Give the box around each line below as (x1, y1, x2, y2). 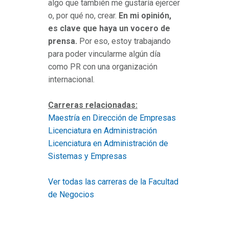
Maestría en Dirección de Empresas (48, 113, 176, 123)
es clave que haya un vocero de (48, 24, 170, 34)
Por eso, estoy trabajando (77, 36, 171, 47)
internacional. (48, 75, 95, 85)
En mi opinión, (119, 11, 171, 21)
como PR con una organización (48, 62, 157, 72)
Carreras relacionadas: (48, 100, 138, 110)
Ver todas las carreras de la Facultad (48, 177, 178, 187)
